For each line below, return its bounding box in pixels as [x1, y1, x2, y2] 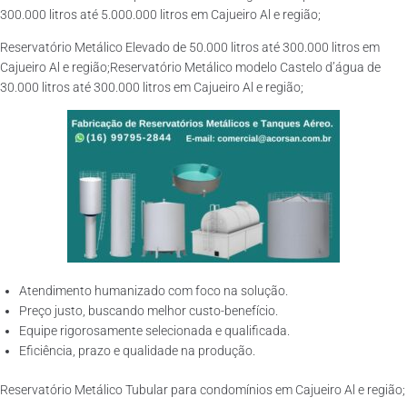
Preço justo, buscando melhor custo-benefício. [19, 303, 278, 318]
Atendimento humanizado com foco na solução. [19, 283, 288, 298]
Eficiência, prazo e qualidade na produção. [19, 343, 255, 358]
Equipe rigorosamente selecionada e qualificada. [19, 323, 290, 338]
